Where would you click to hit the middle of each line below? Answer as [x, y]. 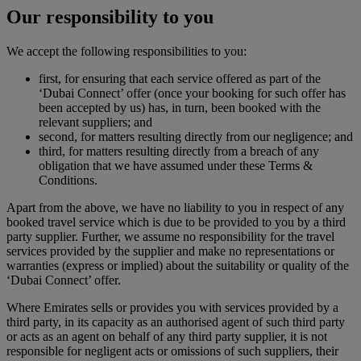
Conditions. [68, 180]
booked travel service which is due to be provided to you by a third [176, 222]
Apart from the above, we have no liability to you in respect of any [175, 208]
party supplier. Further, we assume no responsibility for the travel [170, 237]
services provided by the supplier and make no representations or [170, 251]
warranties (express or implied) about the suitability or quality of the [178, 266]
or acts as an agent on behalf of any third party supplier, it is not [167, 337]
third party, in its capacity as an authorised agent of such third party [176, 322]
